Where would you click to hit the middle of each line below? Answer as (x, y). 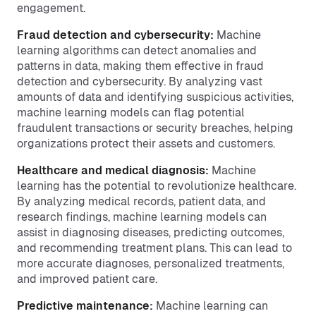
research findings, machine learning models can (142, 217)
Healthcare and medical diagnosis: (113, 170)
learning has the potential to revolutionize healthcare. (157, 186)
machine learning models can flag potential (131, 113)
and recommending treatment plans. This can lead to (154, 248)
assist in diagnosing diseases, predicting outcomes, (151, 232)
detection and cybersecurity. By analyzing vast (140, 81)
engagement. (51, 8)
